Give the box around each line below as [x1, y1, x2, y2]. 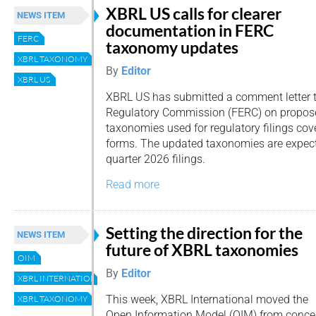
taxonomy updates [106, 38, 238, 57]
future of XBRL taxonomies [106, 240, 298, 260]
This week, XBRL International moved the [106, 292, 308, 306]
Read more [106, 178, 159, 192]
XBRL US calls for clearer [106, 4, 281, 23]
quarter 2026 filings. [106, 152, 205, 166]
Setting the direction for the [106, 223, 303, 243]
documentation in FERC [106, 21, 274, 40]
